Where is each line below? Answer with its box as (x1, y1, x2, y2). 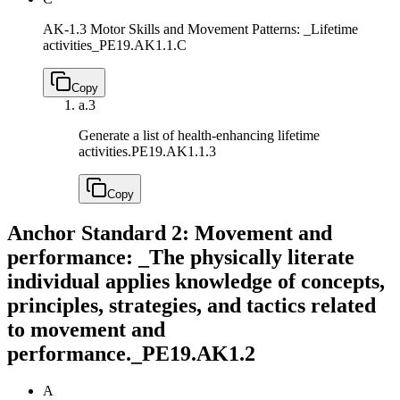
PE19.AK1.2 (142, 341, 255, 365)
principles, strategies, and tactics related (7, 293, 376, 317)
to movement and (7, 317, 165, 341)
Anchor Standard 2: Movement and (7, 221, 332, 245)
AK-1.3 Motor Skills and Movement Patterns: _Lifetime (43, 21, 358, 37)
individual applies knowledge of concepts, (7, 269, 385, 293)
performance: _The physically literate (7, 245, 354, 269)
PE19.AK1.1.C (99, 37, 187, 53)
